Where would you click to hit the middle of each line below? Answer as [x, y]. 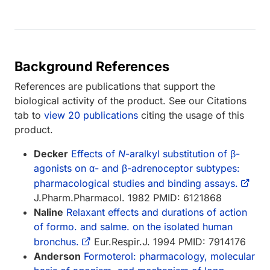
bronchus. [56, 241]
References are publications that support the [115, 86]
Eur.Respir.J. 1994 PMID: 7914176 [168, 241]
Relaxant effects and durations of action [157, 212]
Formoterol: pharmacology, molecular [169, 256]
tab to [29, 115]
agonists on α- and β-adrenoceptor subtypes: [137, 168]
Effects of [95, 153]
